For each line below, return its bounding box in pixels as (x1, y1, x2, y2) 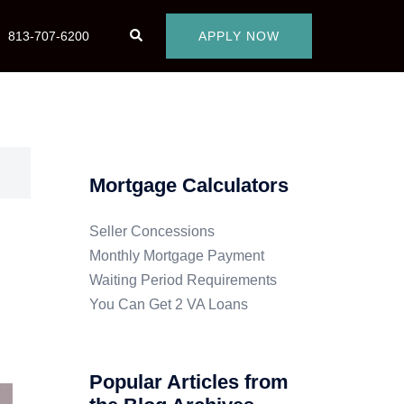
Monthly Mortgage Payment (88, 248, 264, 263)
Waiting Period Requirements (88, 272, 277, 288)
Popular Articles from (88, 371, 289, 393)
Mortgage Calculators (88, 174, 289, 197)
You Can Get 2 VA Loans (88, 297, 248, 312)
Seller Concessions (88, 224, 215, 239)
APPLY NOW (198, 29, 280, 43)
